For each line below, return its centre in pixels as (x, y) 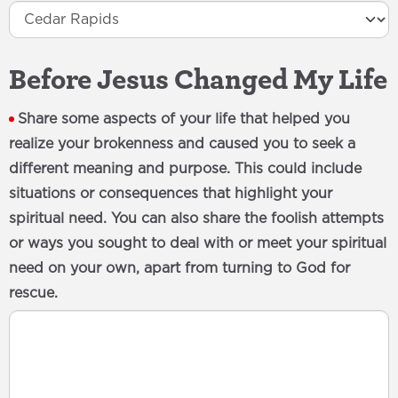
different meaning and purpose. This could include (185, 169)
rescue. (33, 293)
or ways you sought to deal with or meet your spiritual (198, 243)
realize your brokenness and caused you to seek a (182, 144)
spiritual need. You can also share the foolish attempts (196, 219)
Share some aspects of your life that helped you (184, 119)
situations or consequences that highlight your (171, 194)
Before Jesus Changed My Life (198, 79)
